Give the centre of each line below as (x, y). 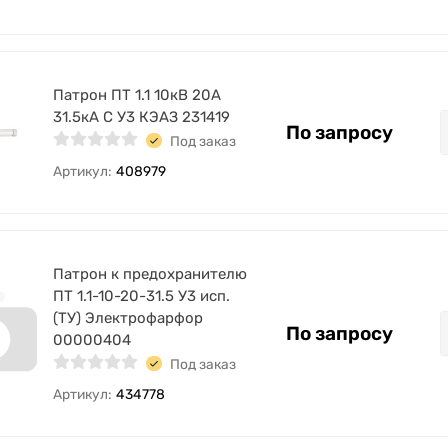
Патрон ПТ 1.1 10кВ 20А (137, 95)
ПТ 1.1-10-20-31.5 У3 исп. (141, 296)
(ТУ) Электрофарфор (128, 318)
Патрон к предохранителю (150, 274)
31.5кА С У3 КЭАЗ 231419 (141, 117)
